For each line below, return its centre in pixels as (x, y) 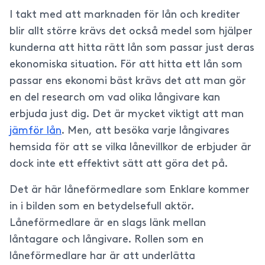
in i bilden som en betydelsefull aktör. (102, 207)
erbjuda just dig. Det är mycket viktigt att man (127, 114)
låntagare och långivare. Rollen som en (106, 240)
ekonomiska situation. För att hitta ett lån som (126, 65)
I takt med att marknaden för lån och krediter (125, 15)
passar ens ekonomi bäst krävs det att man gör (128, 81)
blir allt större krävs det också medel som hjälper (131, 32)
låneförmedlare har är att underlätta (102, 256)
